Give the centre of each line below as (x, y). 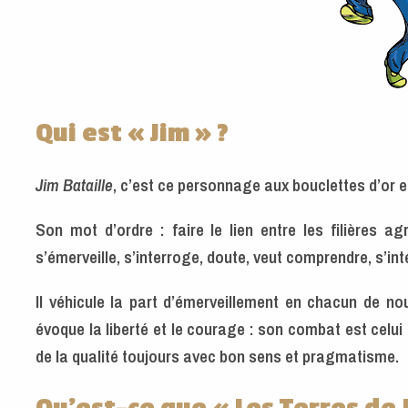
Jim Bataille (74, 184)
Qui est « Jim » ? (132, 133)
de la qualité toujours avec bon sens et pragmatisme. (217, 357)
